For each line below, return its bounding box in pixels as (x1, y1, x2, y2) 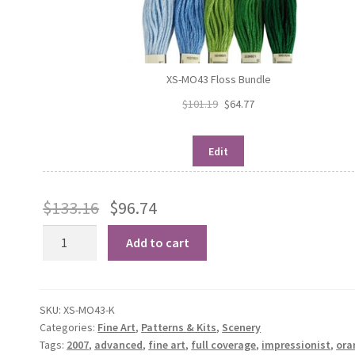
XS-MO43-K (63, 303, 116, 318)
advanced (94, 338, 143, 353)
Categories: (40, 320, 98, 335)
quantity (42, 265, 89, 282)
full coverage (191, 338, 257, 353)
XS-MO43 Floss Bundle (166, 72, 271, 87)
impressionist (261, 338, 331, 353)
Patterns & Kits (141, 320, 217, 335)
